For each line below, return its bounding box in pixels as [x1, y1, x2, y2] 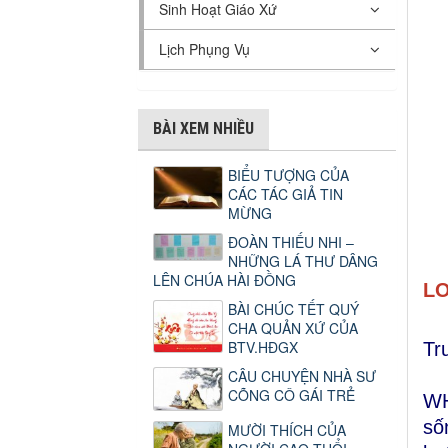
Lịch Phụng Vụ [159, 39, 250, 60]
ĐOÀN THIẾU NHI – [228, 232, 354, 253]
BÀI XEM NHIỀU [153, 119, 254, 139]
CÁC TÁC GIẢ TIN [228, 184, 343, 205]
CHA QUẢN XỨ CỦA [228, 318, 358, 339]
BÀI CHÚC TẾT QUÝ [228, 299, 359, 320]
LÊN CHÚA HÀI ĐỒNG [153, 270, 296, 291]
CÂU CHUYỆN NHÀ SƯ [228, 366, 376, 387]
